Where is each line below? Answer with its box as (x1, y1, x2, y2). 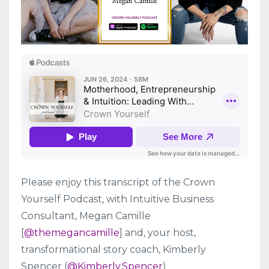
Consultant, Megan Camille (21, 210, 151, 222)
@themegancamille (24, 227, 119, 238)
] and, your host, (119, 227, 196, 238)
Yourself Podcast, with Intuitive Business (21, 193, 214, 205)
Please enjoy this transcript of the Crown (21, 177, 215, 188)
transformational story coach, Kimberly (21, 244, 206, 255)
